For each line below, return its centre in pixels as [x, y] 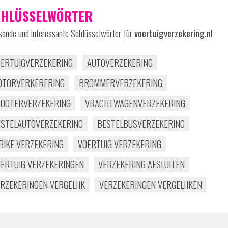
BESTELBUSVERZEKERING [141, 123]
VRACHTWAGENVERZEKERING [135, 103]
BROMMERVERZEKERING [121, 83]
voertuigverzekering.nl [174, 33]
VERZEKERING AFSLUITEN [141, 164]
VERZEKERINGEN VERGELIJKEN [151, 184]
